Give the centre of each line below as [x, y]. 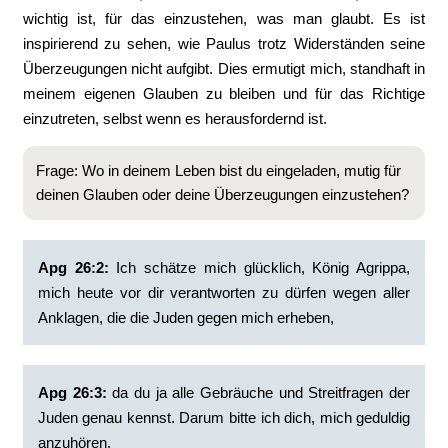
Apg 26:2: [73, 267]
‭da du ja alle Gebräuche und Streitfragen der [258, 392]
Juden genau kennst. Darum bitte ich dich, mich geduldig [224, 417]
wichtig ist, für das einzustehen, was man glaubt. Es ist [224, 18]
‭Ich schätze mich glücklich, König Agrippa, [259, 267]
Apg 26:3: [72, 392]
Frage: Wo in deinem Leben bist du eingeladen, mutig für [218, 170]
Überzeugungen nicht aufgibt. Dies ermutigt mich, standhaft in [224, 68]
